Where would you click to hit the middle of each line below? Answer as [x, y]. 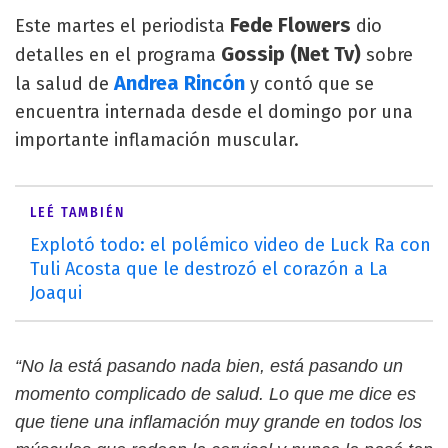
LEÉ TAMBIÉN [77, 212]
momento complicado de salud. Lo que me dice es [215, 394]
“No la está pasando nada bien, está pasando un [209, 366]
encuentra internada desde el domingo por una [214, 112]
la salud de [64, 84]
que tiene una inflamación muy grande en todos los [218, 422]
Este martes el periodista [122, 26]
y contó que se [309, 84]
